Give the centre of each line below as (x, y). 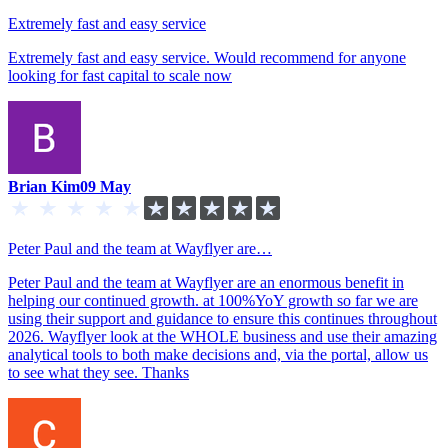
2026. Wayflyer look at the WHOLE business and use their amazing (222, 336)
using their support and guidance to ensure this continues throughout (222, 318)
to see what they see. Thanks (98, 372)
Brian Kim (44, 186)
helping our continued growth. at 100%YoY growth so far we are (213, 300)
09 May (105, 186)
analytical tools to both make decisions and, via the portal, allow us (218, 354)
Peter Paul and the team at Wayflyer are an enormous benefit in (206, 282)
